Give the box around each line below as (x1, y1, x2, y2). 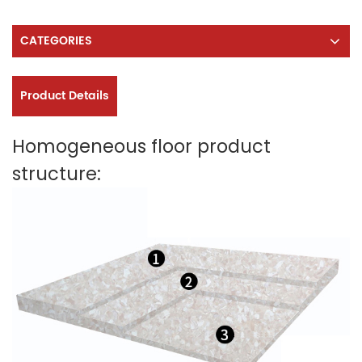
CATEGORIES (20, 31, 92, 51)
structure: (12, 160, 101, 187)
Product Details (20, 86, 109, 105)
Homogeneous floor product (12, 133, 271, 159)
